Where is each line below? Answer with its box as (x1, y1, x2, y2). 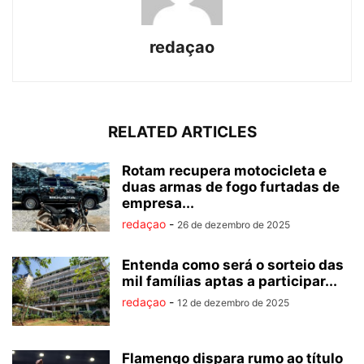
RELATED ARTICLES (107, 123, 257, 142)
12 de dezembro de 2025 (177, 297, 289, 310)
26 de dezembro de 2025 (177, 219, 290, 232)
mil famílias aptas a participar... (122, 273, 337, 290)
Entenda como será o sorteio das (122, 257, 344, 274)
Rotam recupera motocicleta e (122, 162, 327, 180)
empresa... (122, 195, 194, 212)
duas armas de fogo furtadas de (122, 179, 340, 196)
